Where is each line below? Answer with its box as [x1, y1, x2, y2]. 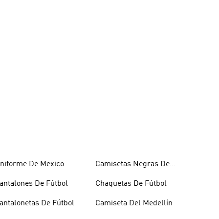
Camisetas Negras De [95, 160, 170, 169]
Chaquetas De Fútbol [95, 180, 167, 188]
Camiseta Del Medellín [95, 199, 173, 208]
